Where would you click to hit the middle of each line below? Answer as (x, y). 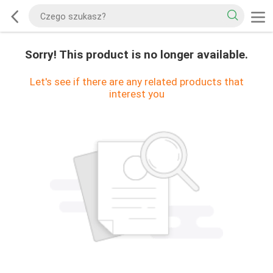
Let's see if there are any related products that (136, 81)
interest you (136, 94)
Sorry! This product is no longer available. (136, 55)
